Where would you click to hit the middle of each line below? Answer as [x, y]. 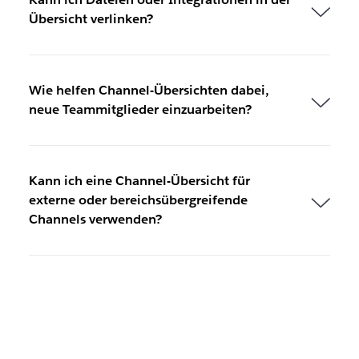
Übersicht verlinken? [91, 18]
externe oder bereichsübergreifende [138, 200]
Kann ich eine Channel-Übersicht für [139, 180]
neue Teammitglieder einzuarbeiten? [140, 109]
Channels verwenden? [95, 219]
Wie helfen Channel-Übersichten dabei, [149, 90]
